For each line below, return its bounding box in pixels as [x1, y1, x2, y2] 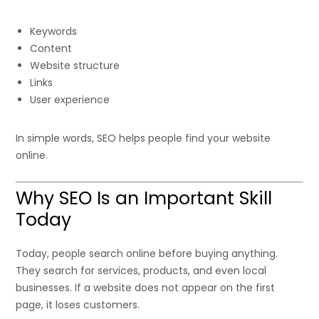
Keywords [30, 24, 78, 39]
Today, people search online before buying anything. [16, 246, 278, 261]
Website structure [30, 58, 120, 73]
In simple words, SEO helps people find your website [16, 131, 271, 146]
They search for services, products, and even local [16, 263, 267, 278]
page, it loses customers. [16, 298, 140, 313]
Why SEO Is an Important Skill [16, 186, 273, 211]
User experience [30, 93, 110, 108]
